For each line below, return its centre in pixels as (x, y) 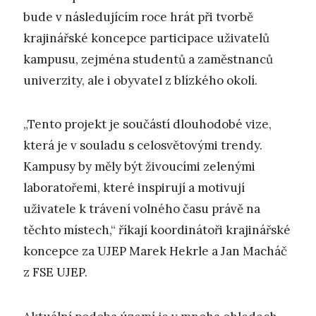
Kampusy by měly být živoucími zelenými (139, 167)
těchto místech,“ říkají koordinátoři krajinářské (157, 230)
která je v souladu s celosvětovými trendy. (143, 146)
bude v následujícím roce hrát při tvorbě (138, 17)
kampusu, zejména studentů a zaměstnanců (148, 59)
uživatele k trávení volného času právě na (142, 209)
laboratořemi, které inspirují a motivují (134, 188)
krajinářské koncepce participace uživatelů (146, 38)
